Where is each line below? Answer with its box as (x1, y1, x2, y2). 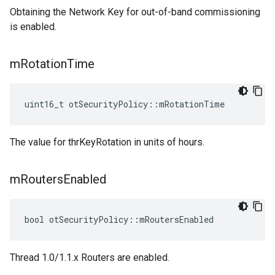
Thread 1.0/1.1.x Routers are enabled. (10, 252, 169, 263)
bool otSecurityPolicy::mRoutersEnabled (25, 214, 214, 225)
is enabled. (10, 21, 56, 33)
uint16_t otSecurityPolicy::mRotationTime (25, 98, 225, 110)
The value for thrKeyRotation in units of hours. (10, 136, 204, 148)
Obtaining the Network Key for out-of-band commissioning (10, 6, 260, 18)
